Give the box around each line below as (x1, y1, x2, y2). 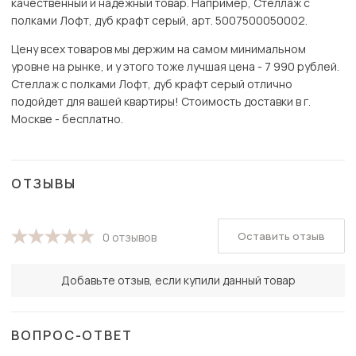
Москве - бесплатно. (11, 111, 123, 127)
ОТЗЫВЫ (11, 175, 76, 193)
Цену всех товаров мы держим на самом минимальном (11, 41, 306, 57)
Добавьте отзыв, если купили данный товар (60, 273, 296, 288)
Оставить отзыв (238, 229, 325, 244)
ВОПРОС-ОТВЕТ (11, 327, 133, 345)
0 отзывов (103, 229, 157, 245)
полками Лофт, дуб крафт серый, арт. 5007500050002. (11, 13, 308, 29)
